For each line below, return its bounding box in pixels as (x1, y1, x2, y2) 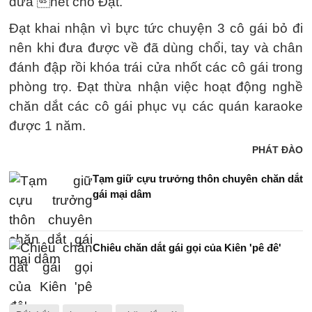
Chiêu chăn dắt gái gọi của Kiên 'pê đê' (93, 242, 281, 253)
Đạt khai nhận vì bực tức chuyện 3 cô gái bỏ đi (9, 21, 303, 36)
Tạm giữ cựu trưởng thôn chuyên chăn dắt (93, 173, 303, 185)
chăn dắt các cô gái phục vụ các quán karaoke (9, 99, 303, 114)
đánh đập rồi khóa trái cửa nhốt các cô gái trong (9, 60, 303, 75)
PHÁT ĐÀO (252, 144, 303, 155)
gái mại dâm (93, 188, 151, 200)
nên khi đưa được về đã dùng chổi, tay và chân (9, 40, 303, 55)
